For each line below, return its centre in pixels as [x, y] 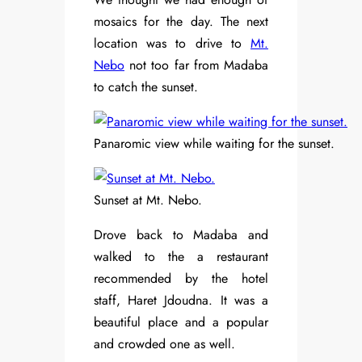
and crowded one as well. [164, 344]
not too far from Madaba [196, 65]
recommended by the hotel [181, 279]
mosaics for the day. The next [181, 22]
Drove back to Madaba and [181, 235]
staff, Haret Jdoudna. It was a [181, 301]
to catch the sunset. [146, 87]
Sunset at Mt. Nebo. [148, 200]
